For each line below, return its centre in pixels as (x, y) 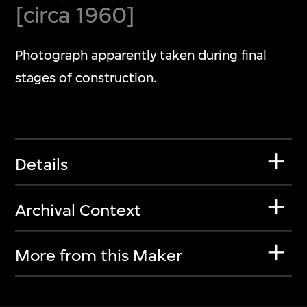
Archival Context (78, 210)
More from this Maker (99, 256)
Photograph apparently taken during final (141, 56)
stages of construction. (86, 78)
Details (42, 165)
